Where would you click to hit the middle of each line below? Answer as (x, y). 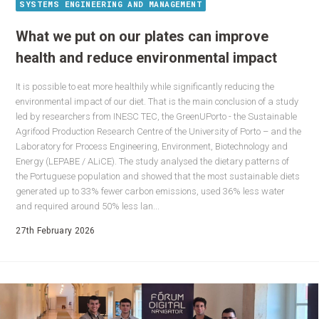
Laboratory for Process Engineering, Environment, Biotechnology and (152, 147)
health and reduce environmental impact (147, 58)
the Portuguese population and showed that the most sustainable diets (158, 177)
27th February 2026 (56, 231)
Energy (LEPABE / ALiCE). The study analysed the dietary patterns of (153, 162)
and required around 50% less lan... (88, 206)
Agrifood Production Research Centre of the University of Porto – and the (159, 132)
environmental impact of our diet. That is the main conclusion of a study (157, 102)
